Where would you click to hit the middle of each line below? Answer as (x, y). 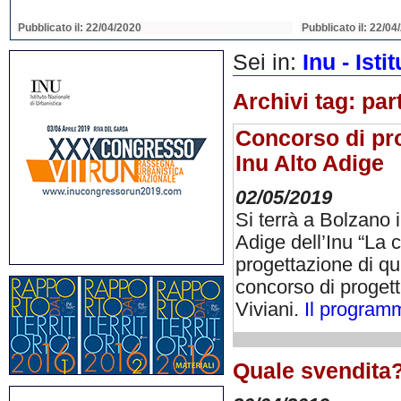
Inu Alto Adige (310, 163)
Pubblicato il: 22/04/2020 (80, 28)
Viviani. (270, 310)
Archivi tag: (297, 102)
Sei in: (268, 62)
